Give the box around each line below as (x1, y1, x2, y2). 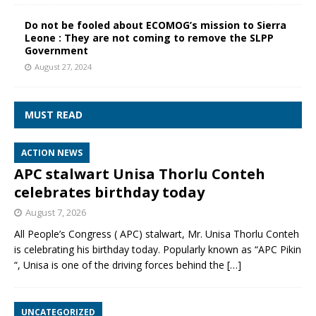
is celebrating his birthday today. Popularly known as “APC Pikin (14, 242, 301, 256)
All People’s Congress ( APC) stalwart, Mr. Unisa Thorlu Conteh (14, 226, 299, 241)
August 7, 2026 (25, 205, 86, 219)
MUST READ (25, 107, 83, 121)
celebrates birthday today (14, 182, 205, 202)
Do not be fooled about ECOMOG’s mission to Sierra (25, 18, 286, 32)
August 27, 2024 (35, 61, 92, 72)
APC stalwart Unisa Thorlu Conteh (14, 164, 265, 183)
